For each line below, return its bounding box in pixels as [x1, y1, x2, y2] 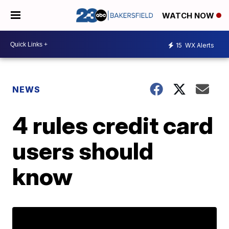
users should [12, 136, 154, 165]
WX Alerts [184, 41, 214, 49]
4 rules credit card [12, 111, 214, 140]
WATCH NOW [162, 11, 216, 21]
